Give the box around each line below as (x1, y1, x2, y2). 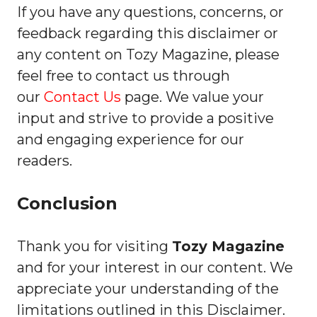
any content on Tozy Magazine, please (17, 46, 279, 63)
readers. (17, 152, 72, 169)
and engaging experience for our (17, 131, 244, 148)
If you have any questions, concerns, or (17, 4, 284, 21)
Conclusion (17, 193, 117, 214)
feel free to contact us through (17, 67, 230, 84)
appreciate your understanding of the (17, 280, 279, 297)
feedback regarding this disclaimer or (17, 25, 278, 42)
